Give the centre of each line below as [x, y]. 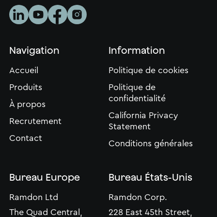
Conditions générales [151, 144]
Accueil [23, 70]
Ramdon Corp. [138, 197]
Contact [25, 138]
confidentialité [137, 99]
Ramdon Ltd [33, 197]
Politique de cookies [148, 70]
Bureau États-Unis [150, 177]
